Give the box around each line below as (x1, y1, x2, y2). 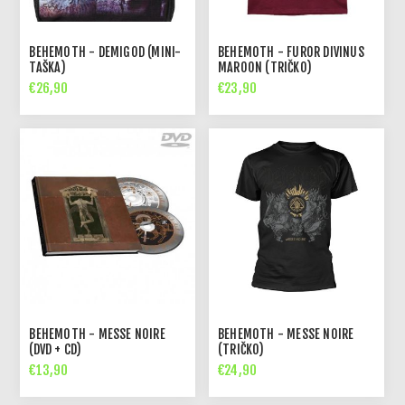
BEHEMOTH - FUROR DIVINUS (218, 44, 364, 61)
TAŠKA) (29, 60, 67, 76)
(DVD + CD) (29, 341, 82, 357)
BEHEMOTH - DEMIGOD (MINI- (29, 44, 182, 61)
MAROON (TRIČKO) (218, 60, 313, 76)
